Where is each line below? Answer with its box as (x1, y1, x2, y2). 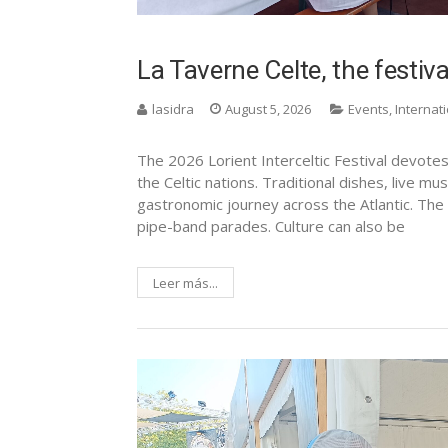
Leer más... (153, 274, 218, 293)
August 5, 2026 (225, 100, 311, 119)
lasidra (152, 100, 194, 119)
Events (348, 100, 389, 119)
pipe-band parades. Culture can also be (137, 216, 405, 237)
